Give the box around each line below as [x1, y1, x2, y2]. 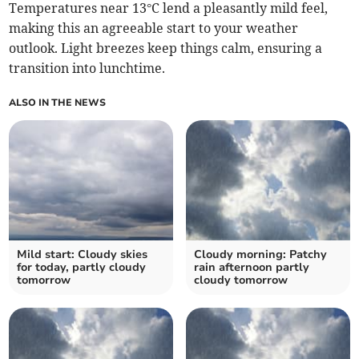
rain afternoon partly [194, 260, 309, 276]
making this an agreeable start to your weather [9, 20, 299, 37]
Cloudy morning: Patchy [194, 247, 327, 263]
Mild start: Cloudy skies [17, 247, 148, 263]
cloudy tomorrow [194, 272, 288, 288]
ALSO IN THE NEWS [9, 96, 107, 110]
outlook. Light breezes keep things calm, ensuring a [9, 40, 323, 57]
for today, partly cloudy [17, 260, 147, 276]
